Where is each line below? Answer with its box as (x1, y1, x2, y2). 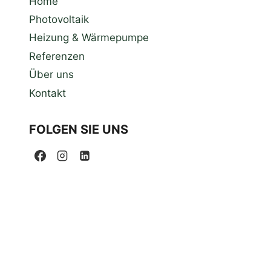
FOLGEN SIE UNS (29, 122, 128, 137)
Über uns (29, 68, 74, 81)
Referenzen (29, 50, 85, 62)
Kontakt (29, 87, 66, 99)
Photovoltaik (29, 13, 89, 26)
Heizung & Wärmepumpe (29, 31, 149, 44)
